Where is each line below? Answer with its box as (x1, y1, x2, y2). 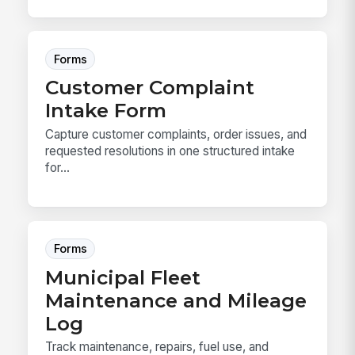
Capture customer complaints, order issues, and (45, 126, 307, 142)
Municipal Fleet (45, 265, 201, 289)
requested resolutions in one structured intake (45, 143, 296, 158)
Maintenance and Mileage (45, 288, 307, 312)
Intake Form (45, 98, 167, 123)
